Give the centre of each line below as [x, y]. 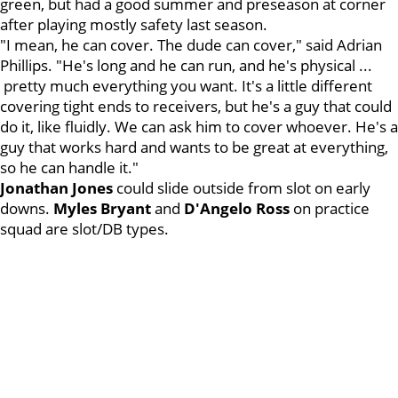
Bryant [126, 208]
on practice [330, 208]
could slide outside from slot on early [242, 188]
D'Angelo [218, 208]
